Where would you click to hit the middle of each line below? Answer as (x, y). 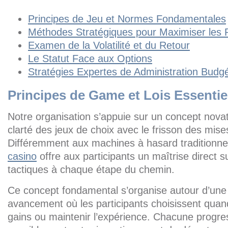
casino (22, 156)
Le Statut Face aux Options (90, 59)
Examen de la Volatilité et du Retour (109, 45)
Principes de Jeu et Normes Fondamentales (127, 19)
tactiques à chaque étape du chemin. (91, 169)
